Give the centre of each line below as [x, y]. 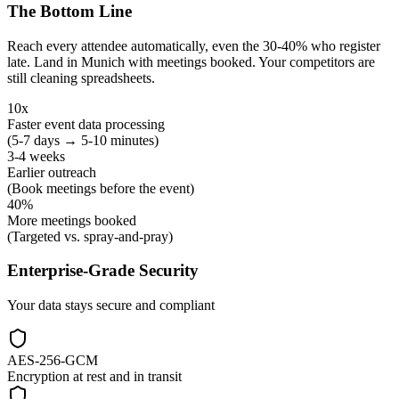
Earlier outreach [52, 172]
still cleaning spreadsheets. [81, 77]
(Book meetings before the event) [101, 188]
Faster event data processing [86, 124]
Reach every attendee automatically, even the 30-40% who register [194, 45]
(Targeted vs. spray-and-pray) [90, 236]
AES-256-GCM [53, 361]
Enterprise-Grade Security [103, 271]
